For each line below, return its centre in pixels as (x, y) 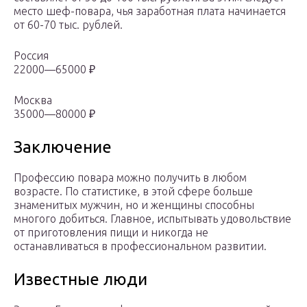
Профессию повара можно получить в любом (130, 177)
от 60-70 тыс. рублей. (68, 24)
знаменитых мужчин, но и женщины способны (134, 205)
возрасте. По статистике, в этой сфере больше (133, 191)
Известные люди (81, 279)
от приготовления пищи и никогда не (111, 232)
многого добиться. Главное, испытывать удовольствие (152, 218)
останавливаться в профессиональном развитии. (140, 246)
